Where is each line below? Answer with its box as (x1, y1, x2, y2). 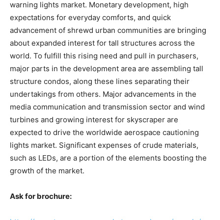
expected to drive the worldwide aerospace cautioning (10, 127, 199, 137)
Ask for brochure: (10, 191, 72, 201)
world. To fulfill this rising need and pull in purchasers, (10, 51, 198, 60)
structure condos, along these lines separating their (10, 76, 190, 86)
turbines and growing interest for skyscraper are (10, 114, 178, 124)
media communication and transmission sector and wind (10, 102, 205, 111)
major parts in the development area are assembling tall (10, 63, 203, 73)
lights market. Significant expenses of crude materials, (10, 140, 198, 150)
